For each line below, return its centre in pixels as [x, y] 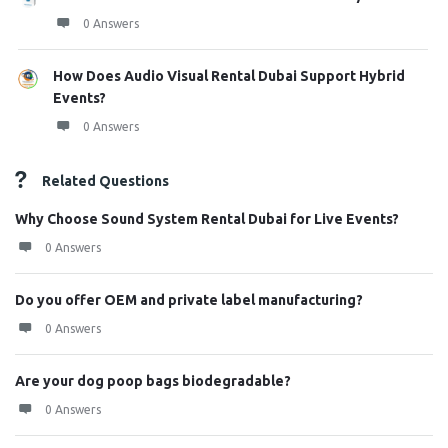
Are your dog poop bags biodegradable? [153, 381]
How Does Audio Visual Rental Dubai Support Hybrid [229, 76]
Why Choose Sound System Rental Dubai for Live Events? [207, 219]
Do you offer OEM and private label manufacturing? [189, 300]
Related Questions [105, 181]
